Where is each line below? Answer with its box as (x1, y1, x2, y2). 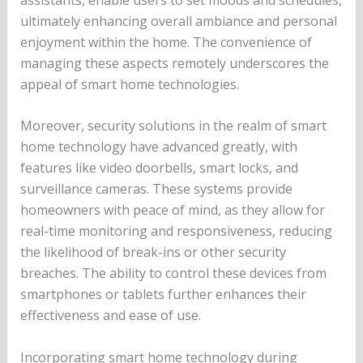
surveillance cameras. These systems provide (19, 180, 293, 199)
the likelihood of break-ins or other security (19, 243, 286, 262)
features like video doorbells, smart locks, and (19, 159, 298, 177)
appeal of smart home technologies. (19, 75, 239, 93)
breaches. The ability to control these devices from (19, 264, 327, 283)
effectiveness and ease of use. (19, 306, 201, 325)
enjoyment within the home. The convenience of (19, 32, 312, 51)
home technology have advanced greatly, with (19, 138, 297, 156)
